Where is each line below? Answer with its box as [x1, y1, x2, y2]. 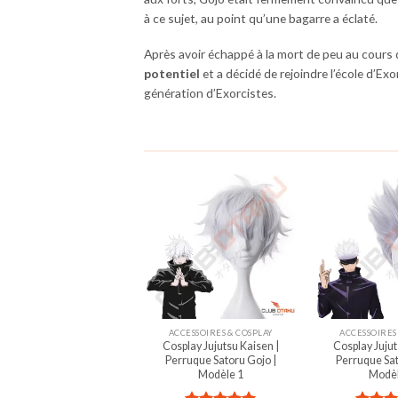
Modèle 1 [197, 368, 243, 382]
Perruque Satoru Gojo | [164, 354, 276, 368]
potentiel [144, 66, 200, 82]
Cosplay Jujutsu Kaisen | [162, 339, 279, 354]
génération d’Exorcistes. [144, 85, 276, 101]
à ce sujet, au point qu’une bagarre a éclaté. [144, 11, 378, 27]
